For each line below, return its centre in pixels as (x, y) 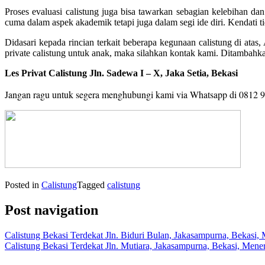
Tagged (92, 185)
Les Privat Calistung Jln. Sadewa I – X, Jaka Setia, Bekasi (121, 73)
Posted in (23, 185)
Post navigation (51, 210)
